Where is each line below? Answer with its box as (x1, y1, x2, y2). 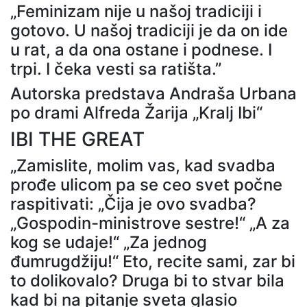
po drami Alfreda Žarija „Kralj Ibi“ (10, 102, 262, 123)
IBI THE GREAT (10, 127, 145, 151)
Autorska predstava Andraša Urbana (10, 83, 297, 103)
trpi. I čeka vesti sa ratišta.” (10, 58, 221, 79)
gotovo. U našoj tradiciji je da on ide (10, 20, 288, 40)
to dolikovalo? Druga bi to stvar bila (10, 270, 284, 291)
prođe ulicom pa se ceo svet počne (10, 174, 282, 195)
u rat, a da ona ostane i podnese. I (10, 39, 272, 60)
